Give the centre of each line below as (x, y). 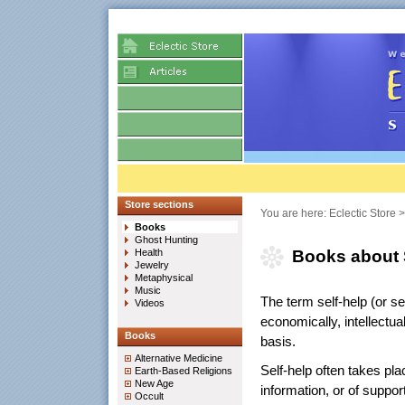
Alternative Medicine (179, 358)
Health (149, 252)
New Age (154, 383)
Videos (150, 303)
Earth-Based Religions (184, 371)
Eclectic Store (363, 213)
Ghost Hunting (166, 240)
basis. (278, 342)
